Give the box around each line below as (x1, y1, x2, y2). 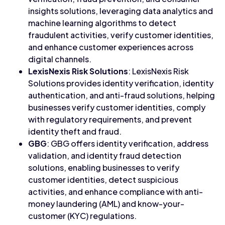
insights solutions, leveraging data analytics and (28, 6, 213, 16)
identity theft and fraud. (28, 126, 122, 137)
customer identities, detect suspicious (28, 174, 178, 185)
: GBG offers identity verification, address (47, 138, 208, 149)
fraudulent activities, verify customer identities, (28, 30, 213, 40)
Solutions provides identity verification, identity (28, 78, 213, 88)
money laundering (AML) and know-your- (28, 198, 184, 209)
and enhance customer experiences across (28, 42, 193, 52)
